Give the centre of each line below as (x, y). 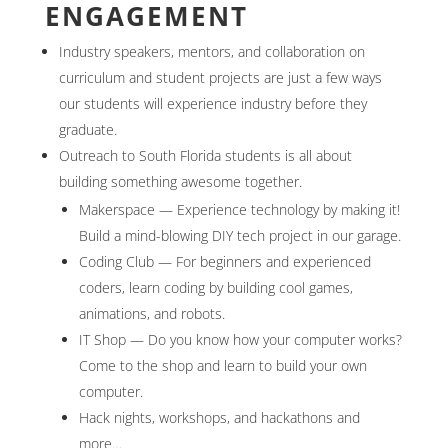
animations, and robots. (151, 313)
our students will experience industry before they (212, 103)
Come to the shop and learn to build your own (222, 365)
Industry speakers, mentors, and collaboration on (211, 51)
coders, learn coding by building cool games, (215, 287)
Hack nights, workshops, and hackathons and (219, 417)
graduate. (87, 129)
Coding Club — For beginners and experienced (224, 261)
